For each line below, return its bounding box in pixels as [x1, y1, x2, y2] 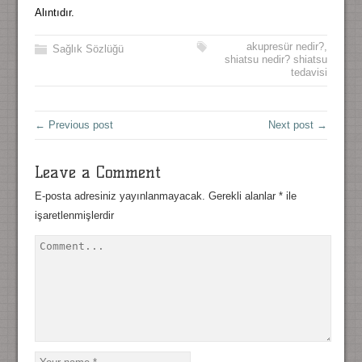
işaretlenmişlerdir [34, 209, 114, 222]
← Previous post [34, 119, 113, 132]
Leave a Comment [34, 162, 161, 183]
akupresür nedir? [246, 40, 325, 53]
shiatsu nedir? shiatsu [225, 53, 328, 66]
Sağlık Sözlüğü [52, 43, 124, 56]
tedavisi [291, 66, 328, 79]
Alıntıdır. [34, 6, 74, 19]
